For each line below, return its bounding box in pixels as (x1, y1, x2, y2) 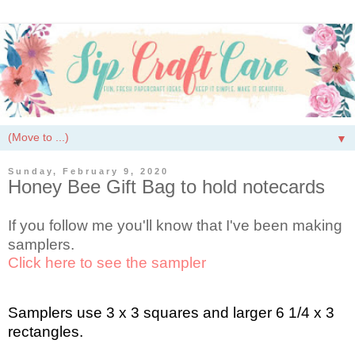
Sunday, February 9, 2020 (8, 166, 169, 176)
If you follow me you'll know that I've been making (8, 217, 342, 235)
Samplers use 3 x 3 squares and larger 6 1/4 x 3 (8, 304, 334, 322)
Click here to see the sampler (8, 254, 206, 272)
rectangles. (8, 323, 83, 341)
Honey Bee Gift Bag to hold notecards (8, 175, 325, 197)
